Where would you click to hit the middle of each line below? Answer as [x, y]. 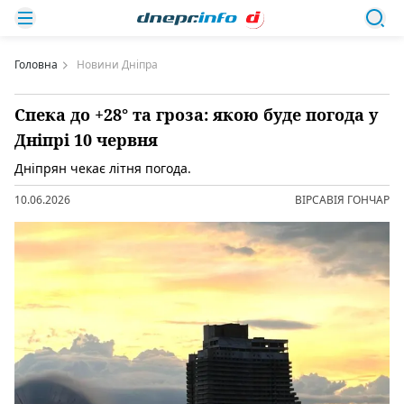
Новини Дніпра [117, 64]
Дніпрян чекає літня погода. [103, 168]
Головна [36, 64]
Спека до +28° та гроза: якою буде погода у [196, 115]
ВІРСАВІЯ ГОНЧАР [342, 200]
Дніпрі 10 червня [86, 140]
